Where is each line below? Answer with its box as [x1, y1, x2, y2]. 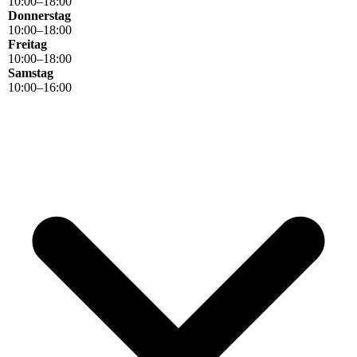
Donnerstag [8, 8, 71, 22]
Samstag [8, 65, 53, 80]
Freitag [8, 37, 47, 51]
